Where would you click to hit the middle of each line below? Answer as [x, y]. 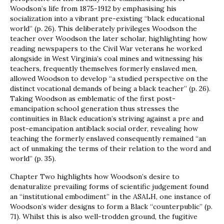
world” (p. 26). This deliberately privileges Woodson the [103, 29]
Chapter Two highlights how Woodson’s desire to [95, 177]
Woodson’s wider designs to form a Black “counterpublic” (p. [111, 207]
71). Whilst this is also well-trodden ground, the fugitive [104, 217]
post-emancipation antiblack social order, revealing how [104, 129]
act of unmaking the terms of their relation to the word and [110, 149]
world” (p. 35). [33, 159]
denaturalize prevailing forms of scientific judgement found [109, 187]
